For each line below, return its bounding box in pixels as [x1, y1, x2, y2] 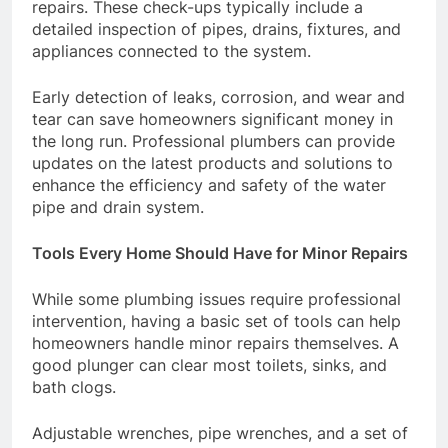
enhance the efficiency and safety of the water [32, 175, 386, 196]
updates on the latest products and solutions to [32, 153, 393, 174]
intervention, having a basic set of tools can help [32, 311, 401, 332]
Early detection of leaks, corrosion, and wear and [32, 87, 405, 108]
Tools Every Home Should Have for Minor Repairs [32, 243, 408, 264]
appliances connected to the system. [32, 41, 311, 62]
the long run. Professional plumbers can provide [32, 131, 395, 152]
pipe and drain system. [32, 197, 204, 218]
